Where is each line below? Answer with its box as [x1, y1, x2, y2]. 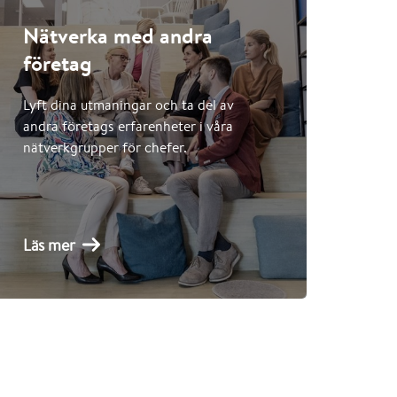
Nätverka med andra [22, 21, 213, 51]
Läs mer [22, 234, 75, 255]
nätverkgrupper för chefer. [22, 138, 187, 157]
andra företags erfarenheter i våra [22, 117, 233, 136]
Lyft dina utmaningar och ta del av [22, 96, 234, 114]
